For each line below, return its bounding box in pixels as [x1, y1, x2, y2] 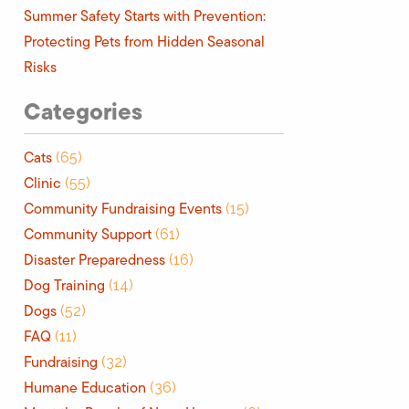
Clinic [24, 173, 62, 194]
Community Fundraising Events [24, 198, 223, 219]
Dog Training [24, 275, 106, 296]
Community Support [24, 224, 152, 245]
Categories [24, 94, 143, 129]
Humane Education [24, 377, 147, 398]
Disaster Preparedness [24, 249, 166, 270]
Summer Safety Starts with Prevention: [24, 5, 267, 26]
